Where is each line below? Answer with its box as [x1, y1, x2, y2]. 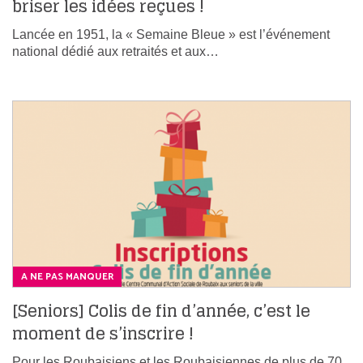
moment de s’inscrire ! [12, 319, 194, 349]
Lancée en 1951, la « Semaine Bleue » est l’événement [12, 28, 330, 42]
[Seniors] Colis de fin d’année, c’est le [12, 297, 310, 327]
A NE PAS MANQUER [21, 269, 113, 285]
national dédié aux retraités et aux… [12, 45, 219, 59]
